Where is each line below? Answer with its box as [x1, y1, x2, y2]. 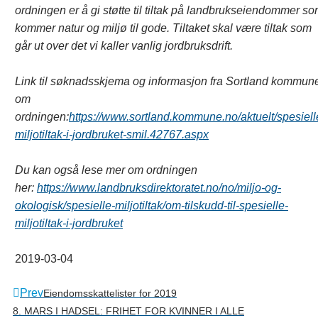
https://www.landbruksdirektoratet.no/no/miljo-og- [37, 182, 281, 194]
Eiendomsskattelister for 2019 [43, 287, 177, 300]
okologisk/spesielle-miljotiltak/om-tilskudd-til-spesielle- [15, 199, 288, 212]
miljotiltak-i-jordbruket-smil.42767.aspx [15, 128, 209, 141]
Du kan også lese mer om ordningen [15, 164, 197, 177]
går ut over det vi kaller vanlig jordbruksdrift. [15, 40, 233, 53]
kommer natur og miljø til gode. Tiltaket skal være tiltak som [15, 22, 312, 35]
